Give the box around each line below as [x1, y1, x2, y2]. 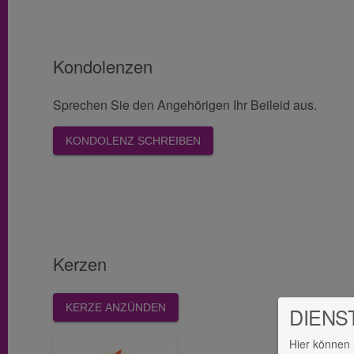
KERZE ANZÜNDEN [66, 301, 166, 314]
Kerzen [53, 254, 107, 276]
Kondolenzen [53, 56, 153, 78]
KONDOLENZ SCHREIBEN [66, 134, 201, 148]
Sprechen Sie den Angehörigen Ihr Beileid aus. [53, 96, 317, 115]
